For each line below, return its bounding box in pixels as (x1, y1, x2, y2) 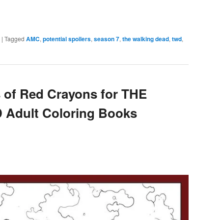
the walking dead (122, 34, 169, 44)
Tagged (4, 34, 25, 43)
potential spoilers (43, 34, 91, 44)
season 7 (94, 34, 119, 44)
